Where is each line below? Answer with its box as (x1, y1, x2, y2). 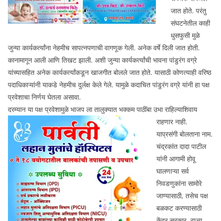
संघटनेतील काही (171, 18, 210, 28)
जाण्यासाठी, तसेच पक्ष (156, 191, 208, 200)
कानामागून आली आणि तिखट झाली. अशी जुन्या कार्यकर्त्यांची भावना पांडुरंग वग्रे (8, 55, 197, 65)
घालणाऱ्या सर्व (156, 166, 189, 176)
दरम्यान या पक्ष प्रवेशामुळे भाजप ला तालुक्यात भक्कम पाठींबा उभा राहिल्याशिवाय (8, 105, 197, 114)
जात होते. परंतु (171, 6, 206, 15)
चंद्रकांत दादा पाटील (156, 142, 206, 151)
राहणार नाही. (156, 117, 187, 126)
